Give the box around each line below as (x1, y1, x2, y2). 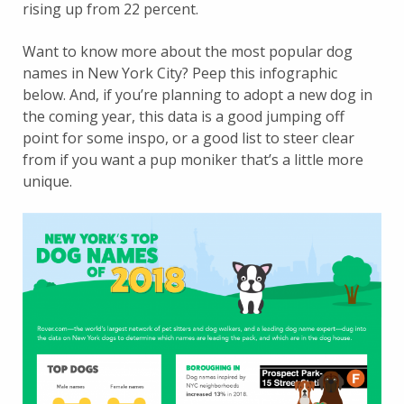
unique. (23, 170, 72, 191)
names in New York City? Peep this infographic (23, 62, 337, 83)
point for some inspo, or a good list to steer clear (23, 127, 354, 148)
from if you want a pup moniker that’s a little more (23, 149, 363, 170)
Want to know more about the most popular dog (23, 41, 353, 61)
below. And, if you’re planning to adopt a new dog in (23, 84, 372, 105)
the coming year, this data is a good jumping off (23, 106, 344, 126)
